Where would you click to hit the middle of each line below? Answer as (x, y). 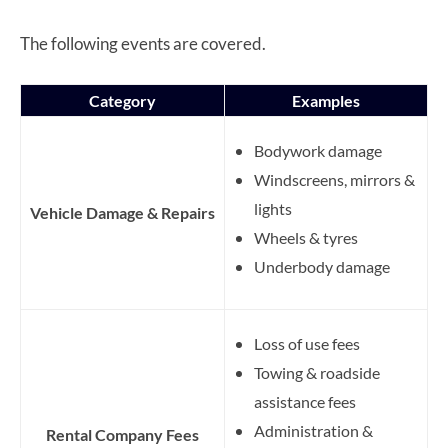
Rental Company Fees (122, 434)
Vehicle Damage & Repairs (122, 212)
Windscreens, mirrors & (334, 179)
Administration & (313, 430)
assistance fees (305, 401)
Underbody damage (322, 266)
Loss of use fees (307, 343)
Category (122, 100)
